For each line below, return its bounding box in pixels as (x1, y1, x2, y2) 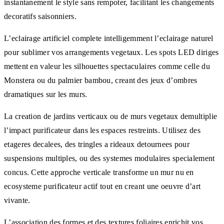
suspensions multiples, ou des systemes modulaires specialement (4, 153, 215, 162)
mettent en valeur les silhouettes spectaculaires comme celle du (4, 61, 210, 70)
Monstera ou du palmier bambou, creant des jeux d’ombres (4, 75, 197, 84)
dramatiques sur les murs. (4, 89, 87, 98)
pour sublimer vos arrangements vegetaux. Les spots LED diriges (4, 47, 219, 56)
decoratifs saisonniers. (4, 11, 76, 20)
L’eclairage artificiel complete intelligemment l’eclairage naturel (4, 33, 213, 42)
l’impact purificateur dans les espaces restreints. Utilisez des (4, 125, 200, 134)
